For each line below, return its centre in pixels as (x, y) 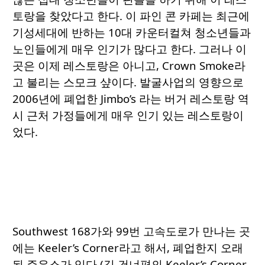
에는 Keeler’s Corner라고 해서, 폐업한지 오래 (128, 248)
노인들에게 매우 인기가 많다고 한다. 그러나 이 (130, 49)
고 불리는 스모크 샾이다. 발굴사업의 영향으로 (128, 82)
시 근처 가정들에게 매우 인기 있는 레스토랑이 (128, 115)
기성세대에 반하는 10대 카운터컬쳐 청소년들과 (132, 33)
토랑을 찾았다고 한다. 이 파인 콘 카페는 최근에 (131, 16)
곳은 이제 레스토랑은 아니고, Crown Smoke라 (129, 66)
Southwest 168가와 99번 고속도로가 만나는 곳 (131, 231)
